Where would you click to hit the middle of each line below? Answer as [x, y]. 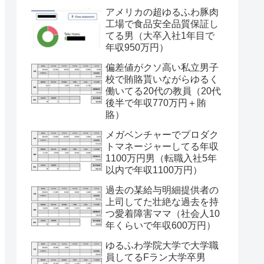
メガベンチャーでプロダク [162, 134]
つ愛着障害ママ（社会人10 [163, 213]
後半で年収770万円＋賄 [156, 103]
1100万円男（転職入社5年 [161, 158]
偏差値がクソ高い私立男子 [162, 67]
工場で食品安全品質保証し [162, 24]
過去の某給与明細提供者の [162, 190]
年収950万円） [137, 47]
